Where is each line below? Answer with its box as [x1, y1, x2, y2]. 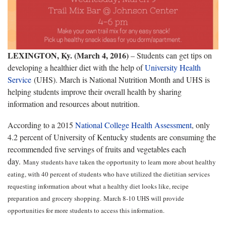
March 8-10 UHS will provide [103, 193, 184, 203]
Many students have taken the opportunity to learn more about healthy [23, 157, 216, 166]
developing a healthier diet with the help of [8, 62, 145, 73]
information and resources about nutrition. [8, 98, 140, 109]
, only [192, 119, 210, 130]
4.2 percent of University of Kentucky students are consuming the [8, 131, 216, 142]
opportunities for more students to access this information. [8, 205, 164, 215]
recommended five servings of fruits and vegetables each [8, 143, 186, 154]
